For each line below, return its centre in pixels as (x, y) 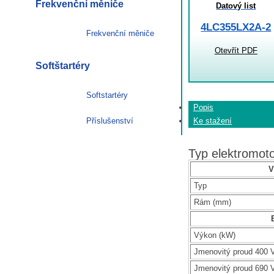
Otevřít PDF (236, 51)
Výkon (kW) (215, 235)
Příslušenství (110, 120)
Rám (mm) (213, 202)
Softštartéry (63, 65)
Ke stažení (213, 121)
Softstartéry (107, 95)
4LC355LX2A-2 (236, 28)
